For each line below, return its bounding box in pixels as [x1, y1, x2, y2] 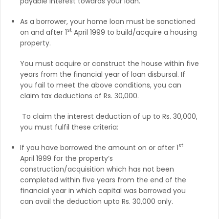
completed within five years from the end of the [20, 175, 186, 185]
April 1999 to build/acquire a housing [72, 27, 197, 37]
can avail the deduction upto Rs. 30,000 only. [20, 196, 175, 206]
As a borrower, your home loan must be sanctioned [20, 16, 196, 26]
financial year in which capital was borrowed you [20, 185, 186, 196]
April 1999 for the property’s [20, 153, 113, 163]
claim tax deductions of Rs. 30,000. [20, 90, 141, 101]
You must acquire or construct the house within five [20, 58, 199, 68]
